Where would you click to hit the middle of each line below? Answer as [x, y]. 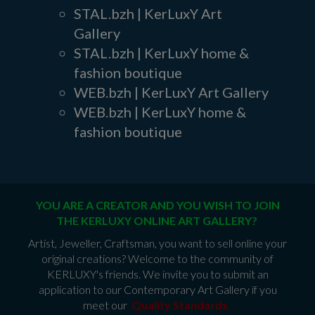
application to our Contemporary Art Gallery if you [157, 289]
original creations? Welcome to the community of [157, 258]
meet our [107, 304]
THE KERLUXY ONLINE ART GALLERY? [157, 220]
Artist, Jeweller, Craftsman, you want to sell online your [157, 243]
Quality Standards [180, 304]
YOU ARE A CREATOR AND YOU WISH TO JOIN [157, 205]
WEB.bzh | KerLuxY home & [160, 111]
